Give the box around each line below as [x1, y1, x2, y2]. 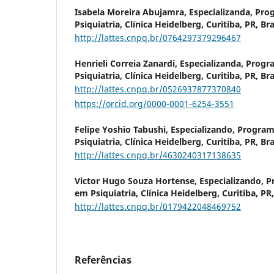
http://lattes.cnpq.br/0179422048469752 [75, 200, 241, 212]
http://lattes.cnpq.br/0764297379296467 [75, 31, 241, 43]
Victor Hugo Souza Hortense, [75, 174, 199, 187]
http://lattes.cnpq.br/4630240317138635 [75, 149, 241, 161]
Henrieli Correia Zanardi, [75, 57, 180, 69]
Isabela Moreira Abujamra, [75, 6, 189, 18]
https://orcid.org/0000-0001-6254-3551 [75, 97, 234, 109]
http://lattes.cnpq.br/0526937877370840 [75, 83, 241, 95]
